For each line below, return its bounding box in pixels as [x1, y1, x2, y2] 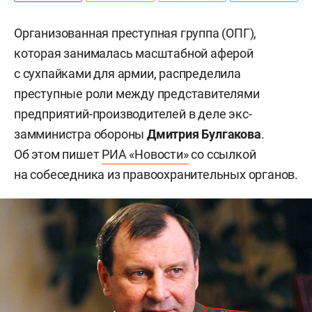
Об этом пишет [14, 147, 102, 162]
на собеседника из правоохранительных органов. [14, 167, 298, 182]
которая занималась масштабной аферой [14, 46, 253, 61]
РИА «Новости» [102, 147, 189, 162]
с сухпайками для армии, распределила [14, 66, 241, 81]
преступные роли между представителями [14, 86, 260, 101]
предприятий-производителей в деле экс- [14, 107, 252, 121]
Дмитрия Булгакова [147, 127, 261, 141]
